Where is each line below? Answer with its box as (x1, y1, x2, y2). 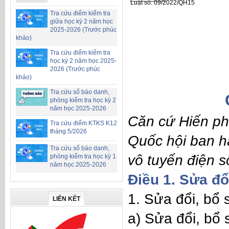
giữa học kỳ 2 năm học (50, 18, 113, 26)
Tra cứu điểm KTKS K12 (50, 120, 117, 127)
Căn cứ (128, 113, 179, 129)
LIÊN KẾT (53, 195, 80, 202)
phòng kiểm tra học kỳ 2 (50, 97, 116, 104)
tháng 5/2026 (50, 128, 87, 135)
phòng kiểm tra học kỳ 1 (50, 152, 116, 160)
